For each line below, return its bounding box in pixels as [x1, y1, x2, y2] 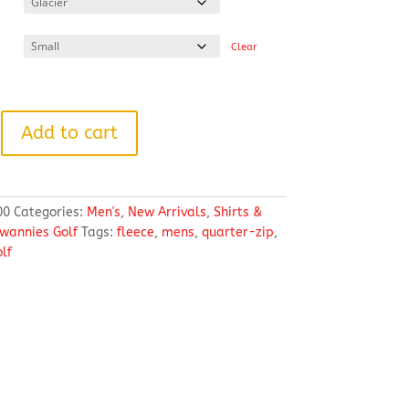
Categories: [13, 204, 87, 220]
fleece [116, 225, 154, 240]
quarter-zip [201, 225, 274, 240]
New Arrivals [127, 204, 206, 220]
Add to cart [20, 122, 118, 143]
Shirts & [213, 204, 262, 220]
